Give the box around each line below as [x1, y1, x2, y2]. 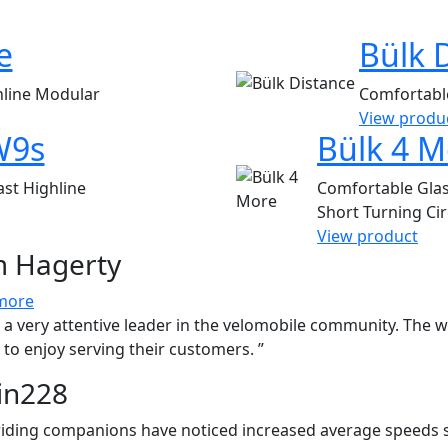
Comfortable [317, 177, 418, 200]
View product [317, 225, 419, 248]
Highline [22, 177, 86, 200]
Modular [34, 83, 100, 106]
